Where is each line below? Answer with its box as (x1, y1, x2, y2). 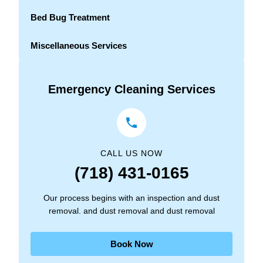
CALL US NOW (100, 148, 163, 158)
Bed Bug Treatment (31, 12, 110, 22)
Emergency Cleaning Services (48, 82, 215, 96)
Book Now (110, 238, 153, 249)
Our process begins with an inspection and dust (43, 193, 220, 203)
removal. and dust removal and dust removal (48, 205, 215, 215)
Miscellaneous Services (31, 40, 127, 50)
